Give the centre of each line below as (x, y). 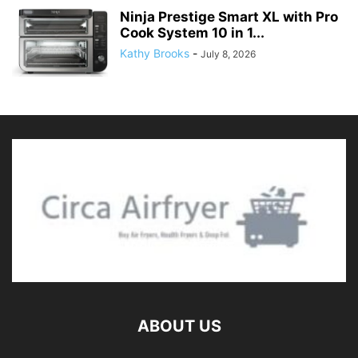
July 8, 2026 (228, 54)
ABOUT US (179, 326)
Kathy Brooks (155, 54)
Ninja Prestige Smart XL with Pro (229, 17)
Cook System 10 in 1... (192, 33)
